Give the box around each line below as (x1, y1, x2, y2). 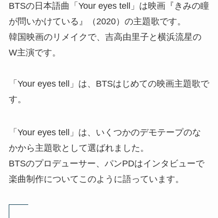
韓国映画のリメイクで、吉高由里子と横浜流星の (8, 32, 201, 42)
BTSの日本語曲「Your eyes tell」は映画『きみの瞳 (8, 1, 209, 11)
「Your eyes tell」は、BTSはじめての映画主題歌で (8, 79, 209, 89)
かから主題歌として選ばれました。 (8, 143, 149, 153)
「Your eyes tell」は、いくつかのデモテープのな (8, 127, 201, 138)
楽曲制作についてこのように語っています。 (8, 174, 184, 184)
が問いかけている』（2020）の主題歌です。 (8, 17, 186, 27)
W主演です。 (8, 48, 61, 58)
